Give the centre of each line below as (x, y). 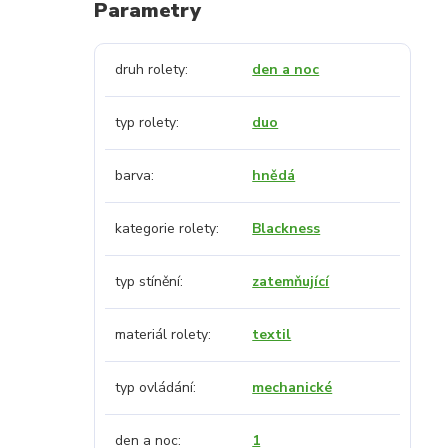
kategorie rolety (165, 228)
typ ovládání (153, 387)
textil (272, 334)
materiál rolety (161, 334)
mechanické (292, 387)
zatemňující (291, 281)
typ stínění (147, 281)
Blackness (286, 228)
